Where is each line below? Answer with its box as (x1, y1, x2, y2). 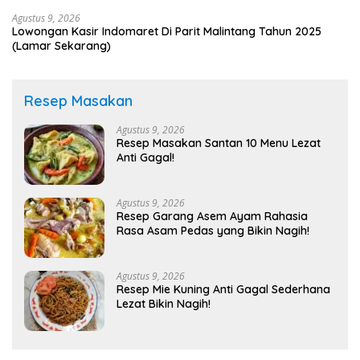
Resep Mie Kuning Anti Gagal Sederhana (117, 282, 330, 297)
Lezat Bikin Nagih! (117, 297, 211, 312)
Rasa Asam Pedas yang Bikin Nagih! (117, 223, 309, 239)
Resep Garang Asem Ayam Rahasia (117, 209, 308, 224)
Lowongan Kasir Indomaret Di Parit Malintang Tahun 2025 (12, 24, 321, 39)
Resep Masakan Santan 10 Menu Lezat (117, 136, 321, 151)
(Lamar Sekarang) (12, 39, 111, 54)
